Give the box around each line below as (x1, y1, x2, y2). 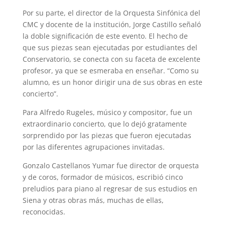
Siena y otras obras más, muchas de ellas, (22, 195, 164, 205)
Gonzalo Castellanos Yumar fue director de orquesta (22, 160, 199, 170)
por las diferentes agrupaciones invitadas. (22, 142, 167, 152)
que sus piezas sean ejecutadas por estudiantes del (22, 42, 197, 52)
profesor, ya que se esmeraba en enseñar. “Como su (22, 65, 199, 75)
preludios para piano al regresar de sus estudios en (22, 183, 197, 193)
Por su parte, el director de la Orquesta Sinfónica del (22, 8, 200, 18)
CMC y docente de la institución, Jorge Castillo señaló (22, 19, 201, 29)
